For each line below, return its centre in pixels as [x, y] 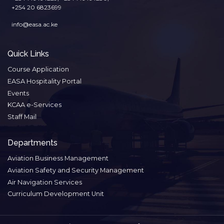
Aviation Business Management [58, 158]
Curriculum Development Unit [56, 194]
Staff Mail [22, 117]
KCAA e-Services [34, 105]
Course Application [38, 69]
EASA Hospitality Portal [44, 81]
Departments [32, 143]
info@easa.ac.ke [34, 24]
